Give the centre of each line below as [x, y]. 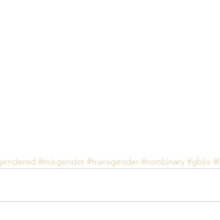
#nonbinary [163, 162]
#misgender [61, 162]
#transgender [113, 162]
